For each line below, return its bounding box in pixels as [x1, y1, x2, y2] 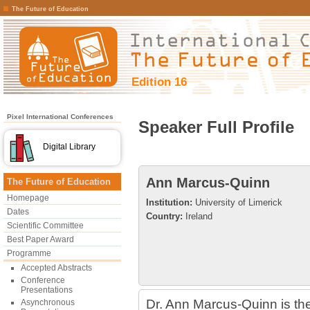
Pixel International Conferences [7, 113, 113, 120]
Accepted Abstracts [21, 263, 92, 273]
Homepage [7, 193, 49, 203]
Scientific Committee [7, 221, 84, 230]
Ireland [183, 211, 212, 221]
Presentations [21, 285, 73, 295]
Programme [7, 248, 51, 258]
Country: [146, 211, 183, 221]
